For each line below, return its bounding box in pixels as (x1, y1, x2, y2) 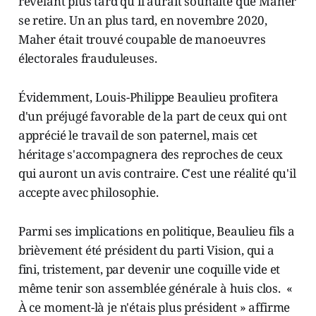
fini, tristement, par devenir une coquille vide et (18, 261, 281, 278)
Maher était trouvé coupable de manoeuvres (18, 31, 266, 48)
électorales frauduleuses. (18, 50, 157, 67)
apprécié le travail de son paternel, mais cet (18, 127, 258, 144)
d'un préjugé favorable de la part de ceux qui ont (18, 108, 287, 125)
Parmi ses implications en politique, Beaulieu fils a (18, 223, 295, 240)
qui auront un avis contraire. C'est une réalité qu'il (18, 165, 296, 182)
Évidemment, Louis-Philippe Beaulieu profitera (18, 89, 279, 106)
